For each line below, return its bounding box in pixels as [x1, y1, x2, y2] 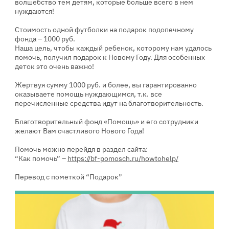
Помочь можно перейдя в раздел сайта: [15, 145, 148, 154]
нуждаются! [15, 7, 54, 16]
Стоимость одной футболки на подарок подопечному [15, 25, 194, 34]
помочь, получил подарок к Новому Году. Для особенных [15, 53, 205, 62]
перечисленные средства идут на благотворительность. [15, 99, 203, 108]
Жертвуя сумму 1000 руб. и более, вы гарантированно [15, 80, 197, 89]
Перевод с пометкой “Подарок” [15, 172, 122, 181]
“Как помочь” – [15, 154, 67, 163]
